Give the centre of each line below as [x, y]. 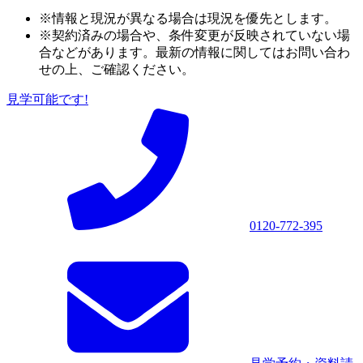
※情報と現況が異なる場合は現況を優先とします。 [188, 18]
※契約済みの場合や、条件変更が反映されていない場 [194, 35]
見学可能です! [47, 99]
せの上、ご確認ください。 [117, 69]
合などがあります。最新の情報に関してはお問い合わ [194, 52]
